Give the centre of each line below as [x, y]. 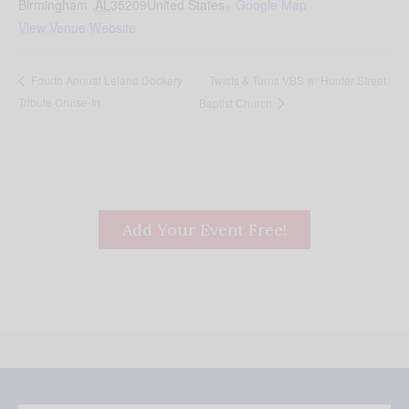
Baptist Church [236, 102]
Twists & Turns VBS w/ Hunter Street [297, 79]
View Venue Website [77, 28]
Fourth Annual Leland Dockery [105, 80]
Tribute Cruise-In [59, 101]
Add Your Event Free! [204, 230]
